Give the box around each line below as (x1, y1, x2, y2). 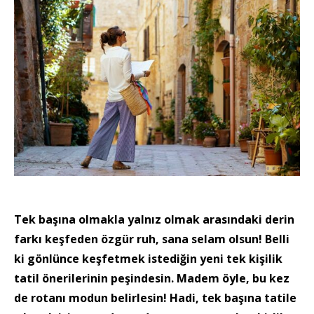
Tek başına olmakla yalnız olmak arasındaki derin (14, 211, 294, 227)
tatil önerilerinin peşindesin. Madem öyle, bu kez (14, 270, 289, 286)
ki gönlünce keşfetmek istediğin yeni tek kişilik (14, 250, 282, 266)
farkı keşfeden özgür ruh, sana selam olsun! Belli (14, 231, 289, 247)
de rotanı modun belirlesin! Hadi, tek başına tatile (14, 289, 296, 306)
